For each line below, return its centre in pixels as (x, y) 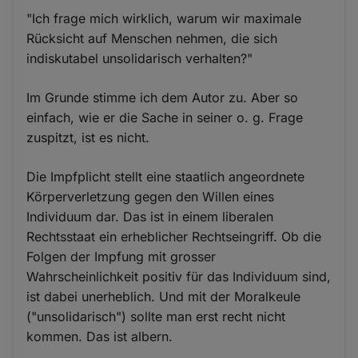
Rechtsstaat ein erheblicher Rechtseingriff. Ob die (174, 236)
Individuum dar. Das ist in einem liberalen (150, 216)
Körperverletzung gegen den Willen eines (151, 196)
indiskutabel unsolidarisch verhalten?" (140, 58)
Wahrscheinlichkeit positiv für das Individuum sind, (179, 276)
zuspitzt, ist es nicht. (88, 137)
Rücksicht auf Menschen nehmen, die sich (152, 38)
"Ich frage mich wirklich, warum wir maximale (164, 18)
